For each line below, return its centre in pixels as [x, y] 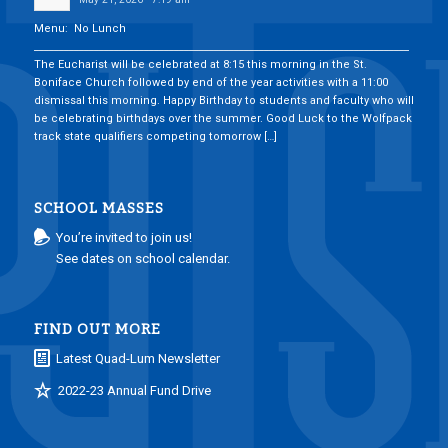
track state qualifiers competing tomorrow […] [155, 137]
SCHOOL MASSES [98, 208]
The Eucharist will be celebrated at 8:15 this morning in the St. [200, 65]
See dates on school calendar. [143, 258]
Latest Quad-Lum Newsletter [138, 359]
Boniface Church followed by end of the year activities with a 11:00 [210, 83]
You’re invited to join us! [124, 237]
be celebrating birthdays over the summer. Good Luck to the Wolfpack [222, 119]
